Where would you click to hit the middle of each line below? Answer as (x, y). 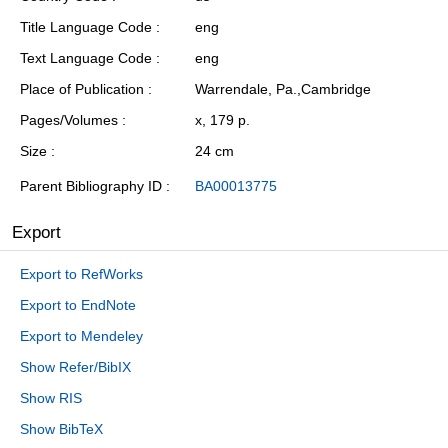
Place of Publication (82, 89)
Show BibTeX (61, 429)
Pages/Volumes (69, 120)
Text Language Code (86, 58)
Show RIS (51, 398)
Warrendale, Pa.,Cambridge (283, 89)
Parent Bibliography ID (91, 186)
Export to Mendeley (81, 336)
